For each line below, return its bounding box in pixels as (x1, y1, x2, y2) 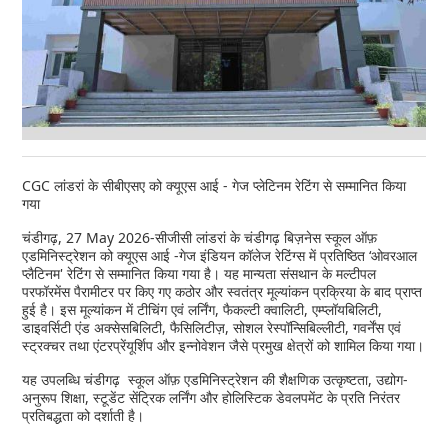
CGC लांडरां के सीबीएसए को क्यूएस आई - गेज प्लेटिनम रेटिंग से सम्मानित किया (22, 176, 407, 196)
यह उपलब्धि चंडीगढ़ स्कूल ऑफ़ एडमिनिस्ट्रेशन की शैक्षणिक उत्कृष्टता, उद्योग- (22, 370, 409, 390)
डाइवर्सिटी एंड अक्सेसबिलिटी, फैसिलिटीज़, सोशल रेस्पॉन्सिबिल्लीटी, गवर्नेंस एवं (22, 318, 402, 338)
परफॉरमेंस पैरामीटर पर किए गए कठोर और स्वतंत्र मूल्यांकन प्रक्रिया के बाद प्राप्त (22, 282, 423, 302)
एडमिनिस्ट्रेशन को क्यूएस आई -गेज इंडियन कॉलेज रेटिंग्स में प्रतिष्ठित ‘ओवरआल (22, 246, 418, 266)
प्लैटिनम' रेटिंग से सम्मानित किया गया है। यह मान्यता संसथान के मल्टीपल (22, 264, 377, 284)
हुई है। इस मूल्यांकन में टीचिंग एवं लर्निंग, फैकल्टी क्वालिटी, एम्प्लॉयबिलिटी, (22, 300, 383, 320)
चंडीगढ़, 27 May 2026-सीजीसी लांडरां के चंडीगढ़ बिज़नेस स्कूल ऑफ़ (22, 228, 378, 248)
